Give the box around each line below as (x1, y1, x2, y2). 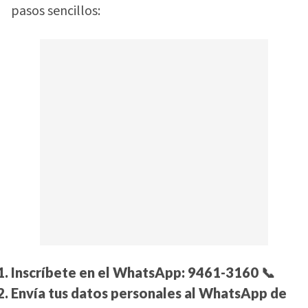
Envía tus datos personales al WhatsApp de (11, 285, 287, 302)
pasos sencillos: (11, 1, 100, 21)
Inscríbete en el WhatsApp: (11, 264, 188, 281)
